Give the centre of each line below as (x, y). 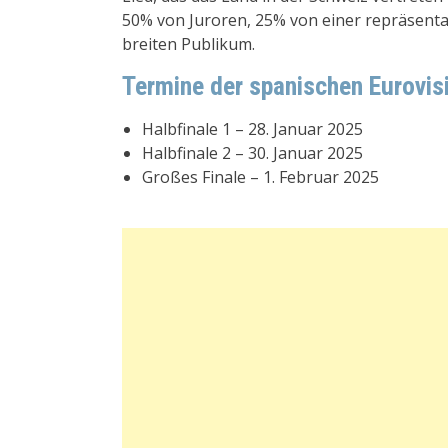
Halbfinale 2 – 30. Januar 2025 (252, 152)
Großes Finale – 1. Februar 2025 (260, 176)
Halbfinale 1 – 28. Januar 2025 (252, 128)
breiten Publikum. (188, 43)
